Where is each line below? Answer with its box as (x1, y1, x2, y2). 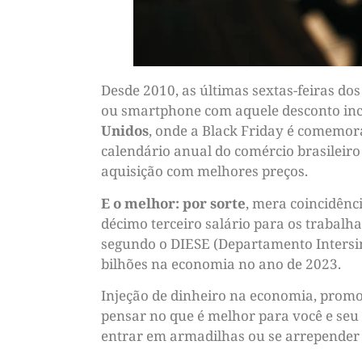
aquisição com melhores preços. (101, 162, 308, 181)
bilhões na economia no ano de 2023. (101, 254, 341, 273)
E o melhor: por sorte (101, 193, 246, 213)
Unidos (101, 121, 149, 141)
